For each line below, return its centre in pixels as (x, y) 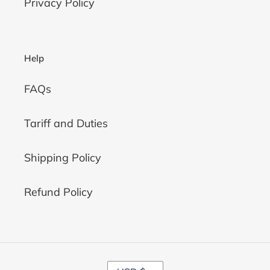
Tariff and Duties (66, 123)
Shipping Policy (63, 157)
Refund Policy (58, 192)
